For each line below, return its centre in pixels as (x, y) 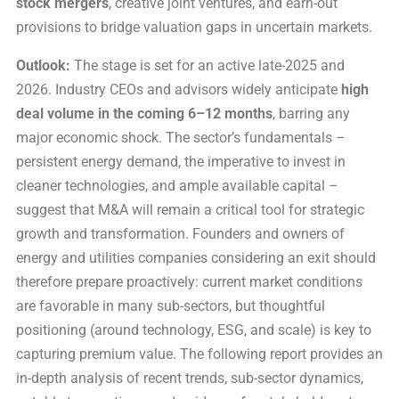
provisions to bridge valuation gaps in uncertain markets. (194, 27)
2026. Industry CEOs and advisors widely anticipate (179, 89)
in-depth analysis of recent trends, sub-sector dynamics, (190, 378)
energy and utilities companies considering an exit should (196, 257)
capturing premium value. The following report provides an (199, 354)
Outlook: (43, 65)
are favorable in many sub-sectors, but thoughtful (171, 305)
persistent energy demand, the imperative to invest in (181, 161)
